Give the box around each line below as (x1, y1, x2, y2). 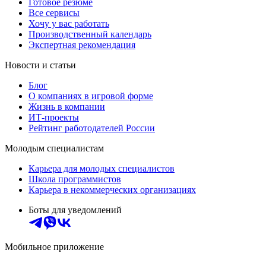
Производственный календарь (28, 29, 151, 40)
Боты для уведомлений (28, 205, 122, 216)
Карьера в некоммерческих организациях (28, 185, 196, 195)
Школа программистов (28, 174, 121, 185)
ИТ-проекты (28, 112, 79, 123)
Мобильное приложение (5, 242, 104, 252)
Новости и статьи (5, 60, 76, 71)
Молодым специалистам (5, 143, 104, 154)
